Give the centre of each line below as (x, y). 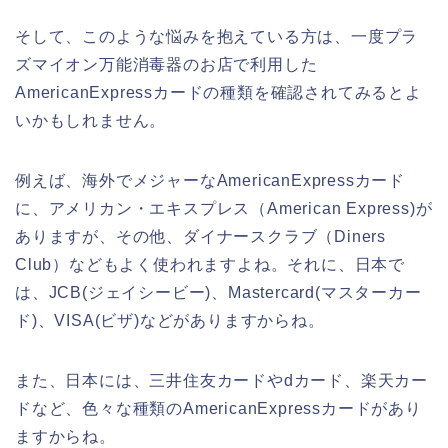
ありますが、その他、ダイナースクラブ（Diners (200, 236)
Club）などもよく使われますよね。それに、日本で (210, 264)
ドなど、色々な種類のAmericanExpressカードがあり (218, 408)
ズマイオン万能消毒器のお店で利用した (166, 64)
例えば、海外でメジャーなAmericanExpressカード (210, 180)
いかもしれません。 (91, 120)
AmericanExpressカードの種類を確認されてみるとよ (218, 92)
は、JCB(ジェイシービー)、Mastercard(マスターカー (218, 292)
